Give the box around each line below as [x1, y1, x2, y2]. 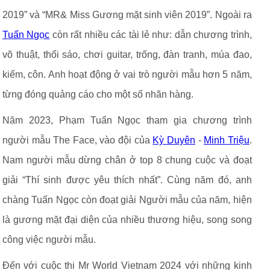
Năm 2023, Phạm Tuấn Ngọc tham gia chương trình [2, 115, 252, 125]
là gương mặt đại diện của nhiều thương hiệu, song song [2, 215, 252, 225]
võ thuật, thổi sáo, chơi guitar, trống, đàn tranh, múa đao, [2, 49, 252, 60]
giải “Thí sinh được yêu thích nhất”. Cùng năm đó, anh [2, 175, 252, 185]
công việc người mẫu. [2, 234, 96, 245]
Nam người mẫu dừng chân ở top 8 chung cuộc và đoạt [2, 155, 252, 165]
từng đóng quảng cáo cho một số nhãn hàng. [2, 89, 193, 99]
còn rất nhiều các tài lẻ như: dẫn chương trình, [49, 30, 252, 40]
